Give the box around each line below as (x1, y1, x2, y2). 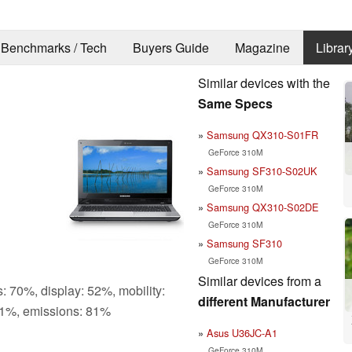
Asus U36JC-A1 (207, 324, 277, 340)
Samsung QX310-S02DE (207, 199, 319, 214)
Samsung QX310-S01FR (207, 126, 318, 142)
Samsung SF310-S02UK (207, 163, 317, 178)
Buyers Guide (132, 38, 209, 57)
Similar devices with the (198, 73, 330, 92)
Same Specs (198, 93, 273, 112)
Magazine (234, 38, 290, 57)
